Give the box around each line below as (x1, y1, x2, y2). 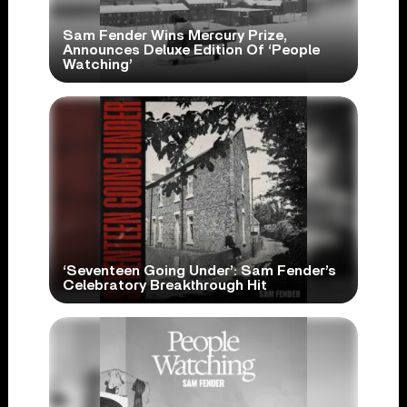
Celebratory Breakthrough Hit (62, 278, 267, 293)
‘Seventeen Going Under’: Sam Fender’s (62, 263, 336, 278)
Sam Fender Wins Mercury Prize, (62, 28, 287, 43)
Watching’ (62, 57, 133, 72)
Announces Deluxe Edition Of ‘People (62, 43, 320, 57)
